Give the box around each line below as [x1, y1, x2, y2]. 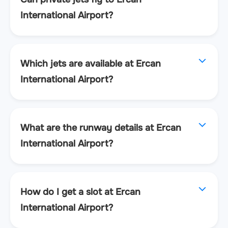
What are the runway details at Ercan [20, 122, 181, 134]
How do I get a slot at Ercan [20, 186, 140, 198]
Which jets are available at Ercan [20, 58, 161, 70]
